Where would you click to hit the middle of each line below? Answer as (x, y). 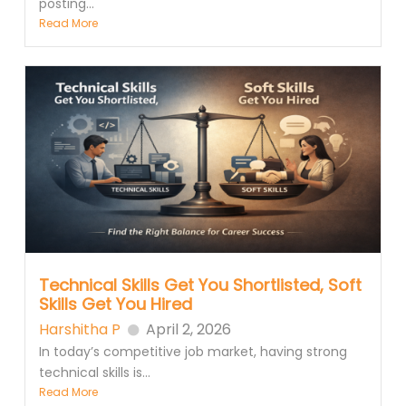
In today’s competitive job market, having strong (193, 351)
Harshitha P (79, 329)
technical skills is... (94, 372)
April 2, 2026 (188, 329)
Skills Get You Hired (115, 304)
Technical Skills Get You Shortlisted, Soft (200, 285)
